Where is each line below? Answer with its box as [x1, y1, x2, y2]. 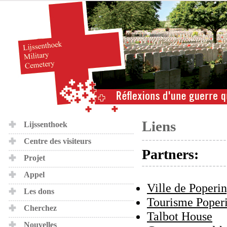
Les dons [24, 187, 54, 196]
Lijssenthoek [24, 120, 67, 129]
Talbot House [147, 209, 212, 223]
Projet [24, 154, 45, 162]
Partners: [142, 146, 199, 162]
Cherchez [24, 204, 57, 212]
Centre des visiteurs [24, 137, 91, 145]
